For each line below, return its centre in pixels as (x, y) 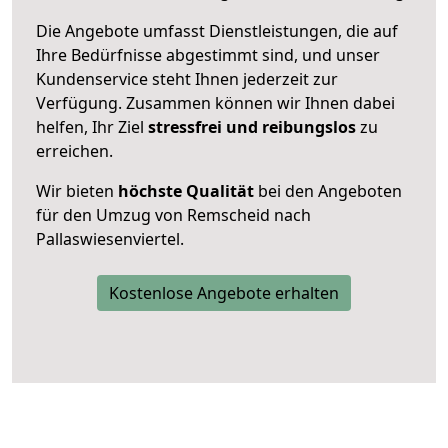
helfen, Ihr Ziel (92, 126)
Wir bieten (77, 190)
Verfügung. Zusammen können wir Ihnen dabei (215, 102)
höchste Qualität (186, 190)
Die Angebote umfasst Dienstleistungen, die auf (217, 30)
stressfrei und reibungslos (252, 126)
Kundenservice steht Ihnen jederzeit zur (187, 78)
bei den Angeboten (328, 190)
